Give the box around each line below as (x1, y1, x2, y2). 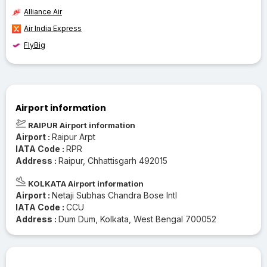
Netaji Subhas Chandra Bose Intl (52, 190, 177, 200)
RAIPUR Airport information (26, 120, 135, 130)
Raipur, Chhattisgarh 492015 (58, 155, 167, 166)
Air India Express (24, 23, 82, 33)
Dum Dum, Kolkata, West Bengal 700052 (58, 213, 216, 224)
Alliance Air (24, 7, 62, 16)
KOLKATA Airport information (26, 178, 144, 188)
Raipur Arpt (52, 131, 95, 142)
